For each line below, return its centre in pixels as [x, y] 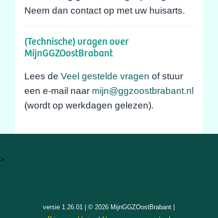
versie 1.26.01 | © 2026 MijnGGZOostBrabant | [109, 208]
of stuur [166, 76]
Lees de [42, 76]
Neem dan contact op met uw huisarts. [104, 10]
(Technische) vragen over [76, 41]
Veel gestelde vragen [105, 76]
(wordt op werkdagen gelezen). [89, 105]
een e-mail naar [58, 90]
